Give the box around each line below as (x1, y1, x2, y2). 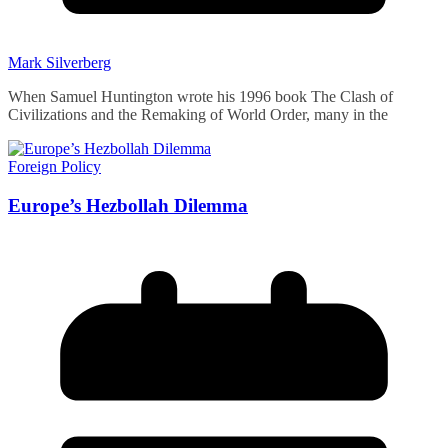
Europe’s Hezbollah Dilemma (8, 194, 248, 216)
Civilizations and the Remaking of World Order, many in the (8, 105, 388, 123)
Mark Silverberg (8, 53, 111, 71)
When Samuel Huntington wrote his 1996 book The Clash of (8, 87, 393, 105)
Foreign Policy (8, 157, 101, 175)
